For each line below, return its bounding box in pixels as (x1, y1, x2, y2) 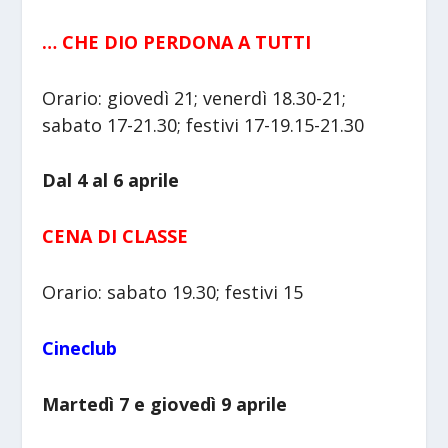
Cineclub (42, 335, 118, 360)
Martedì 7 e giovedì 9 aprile (42, 391, 288, 416)
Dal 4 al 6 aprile (42, 168, 180, 193)
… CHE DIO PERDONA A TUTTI (42, 29, 312, 54)
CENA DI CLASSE (42, 224, 189, 249)
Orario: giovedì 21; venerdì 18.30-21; (42, 85, 347, 110)
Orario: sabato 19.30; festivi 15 (42, 280, 304, 304)
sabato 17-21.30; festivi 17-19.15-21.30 (42, 112, 365, 137)
